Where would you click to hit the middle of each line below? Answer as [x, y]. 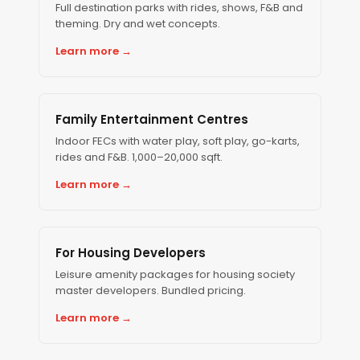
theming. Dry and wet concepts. [138, 24]
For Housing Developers [131, 253]
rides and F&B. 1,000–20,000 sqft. [139, 157]
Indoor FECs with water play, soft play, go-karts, [178, 141]
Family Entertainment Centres [152, 119]
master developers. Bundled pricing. [151, 290]
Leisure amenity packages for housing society [175, 274]
